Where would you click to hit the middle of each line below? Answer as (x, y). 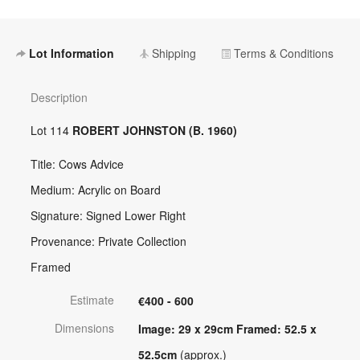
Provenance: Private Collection (108, 241)
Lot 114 (51, 131)
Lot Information (70, 53)
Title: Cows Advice (77, 164)
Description (59, 98)
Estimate (92, 300)
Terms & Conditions (282, 53)
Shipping (173, 53)
